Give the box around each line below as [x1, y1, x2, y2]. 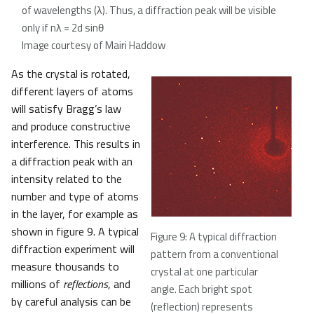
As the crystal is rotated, [11, 65, 130, 83]
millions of [11, 275, 63, 293]
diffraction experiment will [11, 240, 135, 258]
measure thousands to [11, 258, 119, 275]
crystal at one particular [151, 264, 258, 280]
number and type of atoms [11, 188, 139, 205]
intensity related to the [11, 170, 122, 188]
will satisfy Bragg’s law [11, 100, 121, 118]
